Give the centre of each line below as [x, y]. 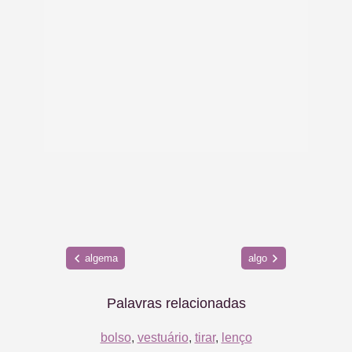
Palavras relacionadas [176, 303]
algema [101, 258]
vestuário [163, 337]
